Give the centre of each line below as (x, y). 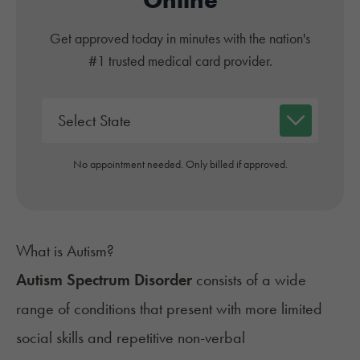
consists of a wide (251, 279)
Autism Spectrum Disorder (106, 279)
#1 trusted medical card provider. (180, 60)
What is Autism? (65, 250)
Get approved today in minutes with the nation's (180, 38)
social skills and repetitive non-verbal (131, 337)
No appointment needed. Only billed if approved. (180, 164)
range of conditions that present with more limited (169, 308)
